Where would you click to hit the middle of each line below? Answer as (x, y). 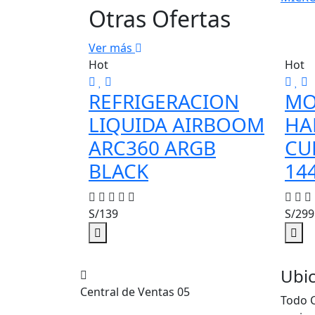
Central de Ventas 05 (135, 292)
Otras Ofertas (160, 19)
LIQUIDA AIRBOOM (176, 124)
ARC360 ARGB (152, 148)
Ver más (112, 48)
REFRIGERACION (164, 101)
